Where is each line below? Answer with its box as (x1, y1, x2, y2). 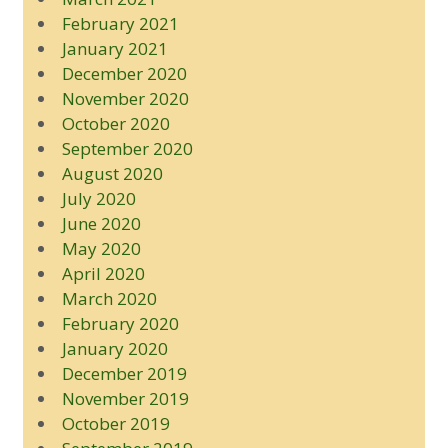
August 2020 (61, 161, 163, 185)
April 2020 (61, 261, 145, 285)
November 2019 (61, 386, 189, 410)
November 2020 (61, 86, 189, 110)
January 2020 (61, 336, 168, 360)
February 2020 (61, 311, 179, 335)
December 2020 (61, 61, 187, 85)
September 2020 (61, 136, 193, 160)
